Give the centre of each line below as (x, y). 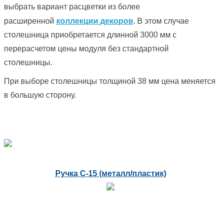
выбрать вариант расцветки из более (72, 7)
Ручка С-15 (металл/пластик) (110, 173)
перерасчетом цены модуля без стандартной (86, 49)
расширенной (30, 21)
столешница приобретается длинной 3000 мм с (90, 35)
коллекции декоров (95, 21)
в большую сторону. (40, 95)
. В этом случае (161, 21)
